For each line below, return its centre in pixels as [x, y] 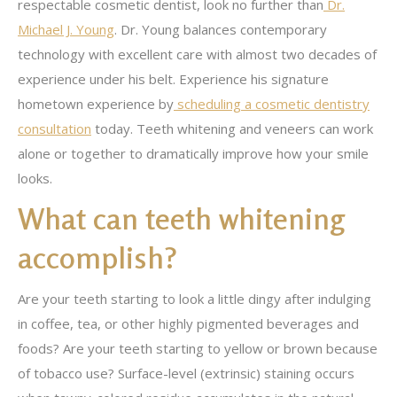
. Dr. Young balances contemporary [221, 29]
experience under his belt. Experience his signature [173, 79]
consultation [54, 128]
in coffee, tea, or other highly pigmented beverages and [188, 323]
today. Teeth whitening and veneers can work [232, 128]
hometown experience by [96, 104]
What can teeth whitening [181, 218]
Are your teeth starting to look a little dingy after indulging [195, 299]
